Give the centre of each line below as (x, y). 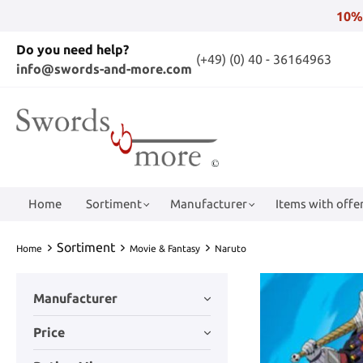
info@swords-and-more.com (104, 69)
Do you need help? (73, 49)
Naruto (231, 248)
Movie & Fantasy (165, 248)
